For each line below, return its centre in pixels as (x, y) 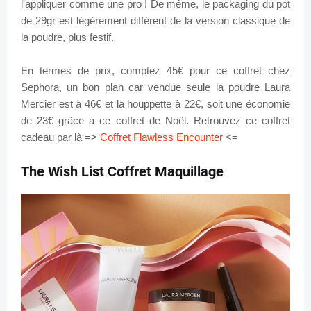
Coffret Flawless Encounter (161, 137)
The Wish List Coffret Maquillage (122, 171)
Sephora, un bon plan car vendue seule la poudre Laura (155, 87)
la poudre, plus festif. (69, 37)
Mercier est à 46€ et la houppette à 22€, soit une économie (155, 103)
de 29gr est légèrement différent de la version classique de (155, 20)
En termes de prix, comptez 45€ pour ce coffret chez (155, 70)
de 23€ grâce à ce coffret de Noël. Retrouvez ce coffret (155, 120)
